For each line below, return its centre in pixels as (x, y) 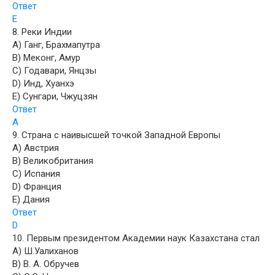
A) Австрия (36, 148)
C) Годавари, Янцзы (54, 71)
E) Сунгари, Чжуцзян (55, 96)
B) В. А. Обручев (46, 264)
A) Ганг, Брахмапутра (56, 45)
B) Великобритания (53, 161)
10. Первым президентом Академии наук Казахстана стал (136, 238)
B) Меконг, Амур (46, 58)
